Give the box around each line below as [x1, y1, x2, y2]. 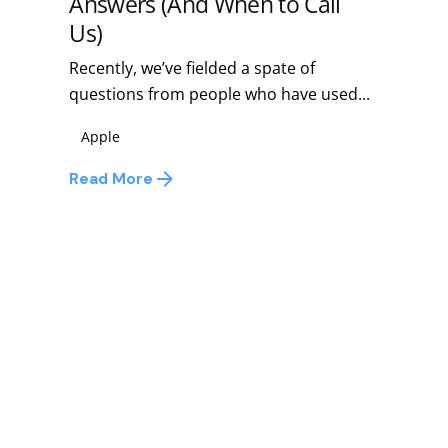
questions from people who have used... [69, 81, 371, 105]
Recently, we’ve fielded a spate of [69, 55, 316, 79]
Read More [69, 169, 154, 190]
